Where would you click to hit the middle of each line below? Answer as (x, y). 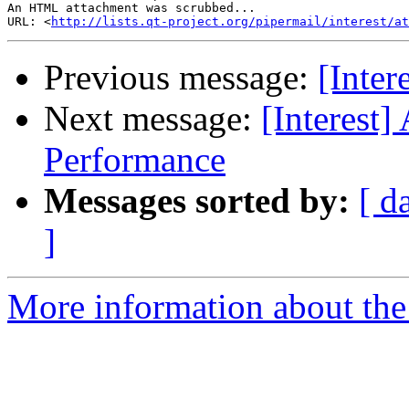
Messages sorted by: (197, 201)
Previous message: (181, 78)
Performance (135, 160)
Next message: (152, 119)
